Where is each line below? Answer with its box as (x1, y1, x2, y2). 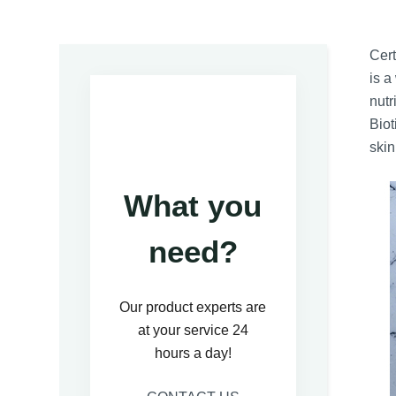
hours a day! (154, 346, 232, 362)
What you (124, 188, 263, 224)
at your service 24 (137, 323, 248, 339)
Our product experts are (119, 300, 267, 316)
